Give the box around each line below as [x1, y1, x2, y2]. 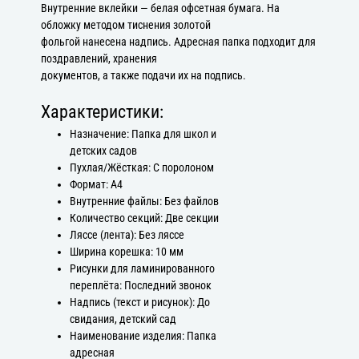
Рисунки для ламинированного [69, 261, 215, 276]
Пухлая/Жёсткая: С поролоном [69, 160, 214, 175]
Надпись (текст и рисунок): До [69, 295, 210, 309]
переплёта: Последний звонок [69, 278, 212, 292]
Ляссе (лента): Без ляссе [69, 228, 184, 242]
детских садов [69, 143, 137, 158]
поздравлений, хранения [41, 51, 158, 66]
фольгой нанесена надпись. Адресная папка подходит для [41, 34, 317, 49]
